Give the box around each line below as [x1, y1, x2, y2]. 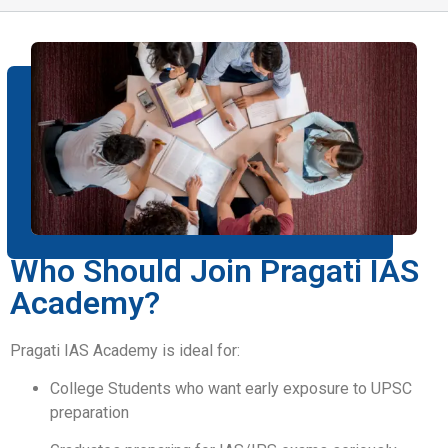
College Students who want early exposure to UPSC [50, 378, 412, 398]
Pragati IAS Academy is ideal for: [10, 340, 240, 360]
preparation [50, 402, 129, 422]
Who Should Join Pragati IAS [10, 251, 419, 290]
